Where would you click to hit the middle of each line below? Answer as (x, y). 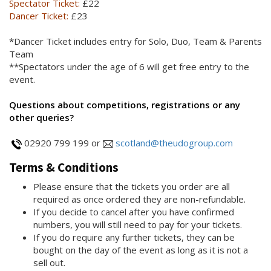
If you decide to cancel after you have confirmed (134, 212)
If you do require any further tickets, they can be (134, 237)
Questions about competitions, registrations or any (125, 105)
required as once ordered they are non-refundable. (139, 199)
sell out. (49, 263)
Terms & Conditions (64, 168)
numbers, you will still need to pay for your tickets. (138, 225)
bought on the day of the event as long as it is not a (141, 250)
